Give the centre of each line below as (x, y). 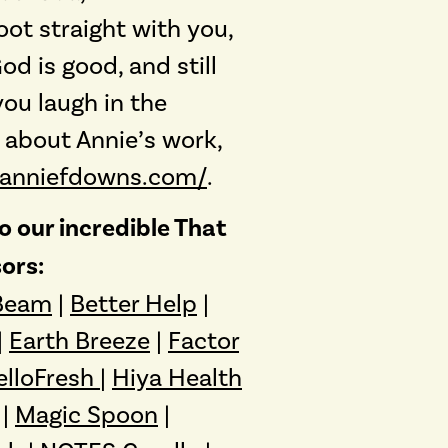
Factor (203, 340)
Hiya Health (177, 377)
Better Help (133, 303)
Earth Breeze (79, 340)
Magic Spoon (86, 414)
